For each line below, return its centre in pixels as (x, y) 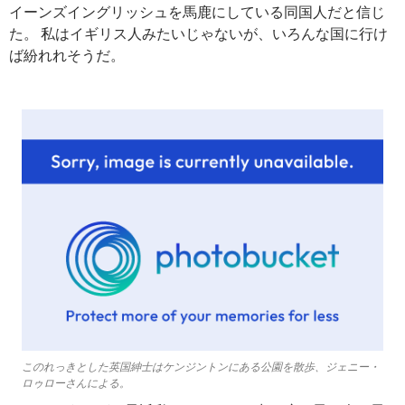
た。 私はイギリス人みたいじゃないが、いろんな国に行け (198, 33)
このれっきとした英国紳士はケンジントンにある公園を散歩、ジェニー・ (201, 366)
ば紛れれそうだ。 (67, 55)
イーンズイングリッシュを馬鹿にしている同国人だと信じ (197, 11)
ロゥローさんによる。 (76, 382)
